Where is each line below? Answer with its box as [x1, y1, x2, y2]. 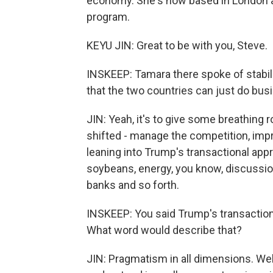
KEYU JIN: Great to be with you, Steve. [87, 39, 268, 52]
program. [87, 10, 130, 23]
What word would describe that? [87, 224, 242, 236]
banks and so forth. [87, 179, 179, 191]
